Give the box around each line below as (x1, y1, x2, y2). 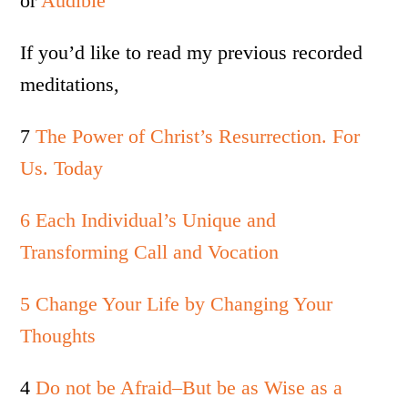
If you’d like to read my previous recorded (20, 41, 363, 64)
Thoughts (20, 324, 97, 347)
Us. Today (20, 157, 104, 179)
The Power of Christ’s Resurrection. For (30, 125, 361, 148)
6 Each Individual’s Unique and (20, 209, 277, 231)
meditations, (20, 73, 120, 96)
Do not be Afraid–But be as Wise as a (36, 376, 343, 399)
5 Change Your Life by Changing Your (20, 292, 333, 315)
